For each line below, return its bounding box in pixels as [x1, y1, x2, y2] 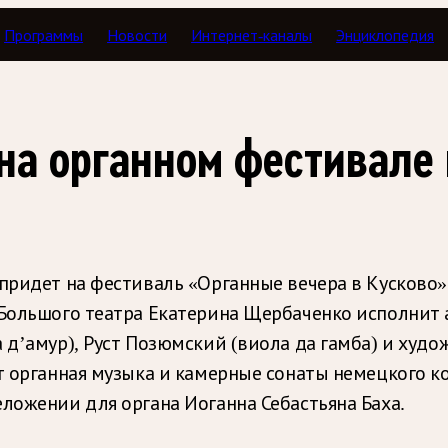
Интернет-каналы [191, 26, 313, 44]
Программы [4, 26, 84, 44]
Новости [107, 26, 168, 44]
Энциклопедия [336, 26, 435, 44]
